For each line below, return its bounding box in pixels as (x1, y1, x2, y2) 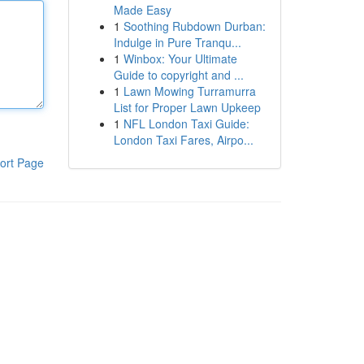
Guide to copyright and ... (113, 67, 244, 83)
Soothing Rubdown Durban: (123, 18, 266, 34)
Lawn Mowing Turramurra (123, 83, 256, 99)
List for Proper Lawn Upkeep (113, 99, 261, 115)
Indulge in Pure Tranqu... (113, 34, 241, 50)
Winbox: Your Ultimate (123, 50, 237, 67)
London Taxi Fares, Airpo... (113, 132, 253, 148)
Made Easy (113, 2, 171, 18)
